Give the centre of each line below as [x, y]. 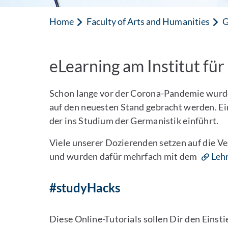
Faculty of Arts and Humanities [148, 21]
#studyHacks [85, 188]
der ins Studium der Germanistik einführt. [135, 121]
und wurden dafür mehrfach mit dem [124, 156]
